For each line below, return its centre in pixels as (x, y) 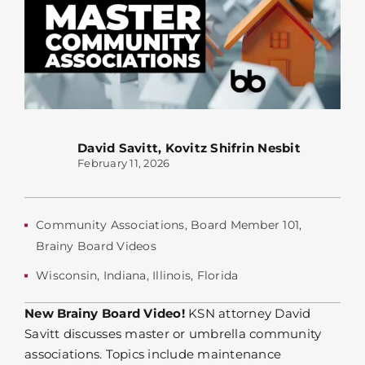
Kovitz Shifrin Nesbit (233, 148)
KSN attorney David (250, 314)
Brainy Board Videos (96, 246)
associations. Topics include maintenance (153, 354)
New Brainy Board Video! (106, 314)
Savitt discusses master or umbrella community (173, 334)
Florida (218, 276)
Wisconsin (67, 276)
